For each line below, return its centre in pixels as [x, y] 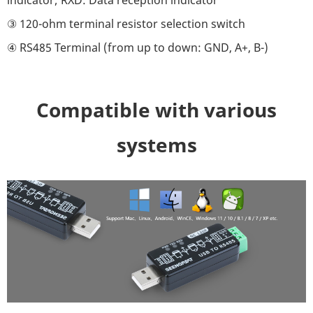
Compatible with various [156, 109]
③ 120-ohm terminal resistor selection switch [126, 23]
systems [156, 144]
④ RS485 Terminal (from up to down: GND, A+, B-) [138, 47]
